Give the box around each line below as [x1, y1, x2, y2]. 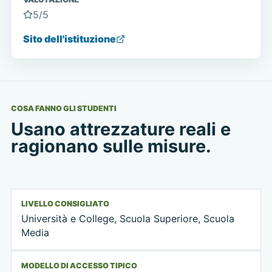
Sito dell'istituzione [23, 33, 117, 46]
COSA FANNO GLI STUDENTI [10, 104, 117, 114]
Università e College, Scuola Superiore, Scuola [21, 212, 234, 225]
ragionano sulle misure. [10, 135, 211, 157]
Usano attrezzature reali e [10, 118, 231, 140]
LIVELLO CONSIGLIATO [21, 199, 109, 208]
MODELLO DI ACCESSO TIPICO [21, 261, 137, 271]
